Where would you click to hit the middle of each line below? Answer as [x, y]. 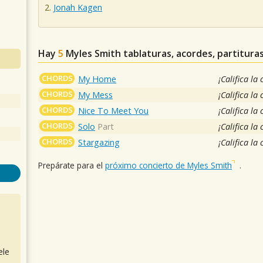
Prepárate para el [72, 166]
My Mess [96, 95]
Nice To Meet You [114, 110]
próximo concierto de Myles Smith [168, 166]
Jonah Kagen [78, 8]
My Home [97, 79]
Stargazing [99, 142]
